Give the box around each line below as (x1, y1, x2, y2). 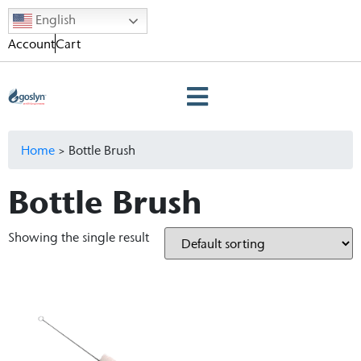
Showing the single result (8, 229, 149, 245)
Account (8, 35, 55, 52)
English (32, 11, 76, 27)
